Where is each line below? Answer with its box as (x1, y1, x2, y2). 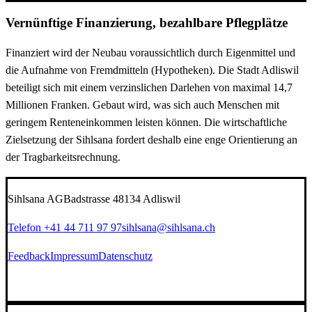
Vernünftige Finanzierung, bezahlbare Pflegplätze (6, 15, 288, 31)
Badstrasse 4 (63, 192, 118, 205)
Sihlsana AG (8, 192, 63, 205)
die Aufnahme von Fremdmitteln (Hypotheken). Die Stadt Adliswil (6, 63, 299, 76)
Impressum (50, 249, 98, 262)
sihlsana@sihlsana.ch (122, 221, 215, 233)
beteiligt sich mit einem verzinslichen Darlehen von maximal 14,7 (6, 81, 292, 93)
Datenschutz (98, 249, 153, 262)
